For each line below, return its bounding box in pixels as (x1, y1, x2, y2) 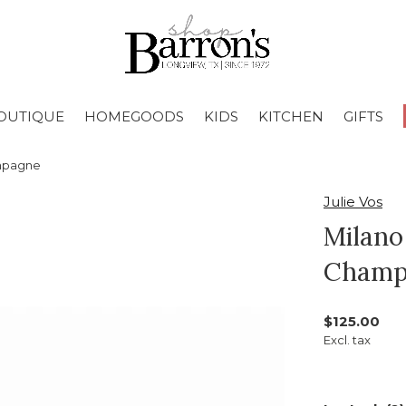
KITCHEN (257, 107, 324, 125)
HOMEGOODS (83, 107, 184, 125)
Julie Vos (324, 193, 382, 210)
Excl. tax (324, 333, 371, 347)
